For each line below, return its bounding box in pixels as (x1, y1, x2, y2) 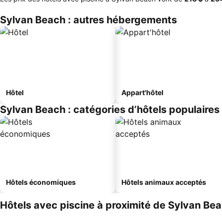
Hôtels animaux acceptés (121, 178, 206, 186)
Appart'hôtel (121, 88, 164, 97)
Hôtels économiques (6, 178, 76, 186)
